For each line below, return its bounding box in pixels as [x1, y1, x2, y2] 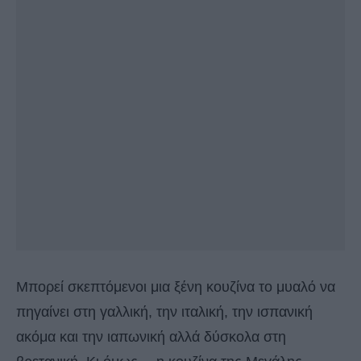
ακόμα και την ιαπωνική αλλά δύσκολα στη [16, 329, 286, 346]
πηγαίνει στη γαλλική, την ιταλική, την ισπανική [16, 304, 313, 321]
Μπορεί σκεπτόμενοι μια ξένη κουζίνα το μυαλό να [16, 279, 335, 296]
